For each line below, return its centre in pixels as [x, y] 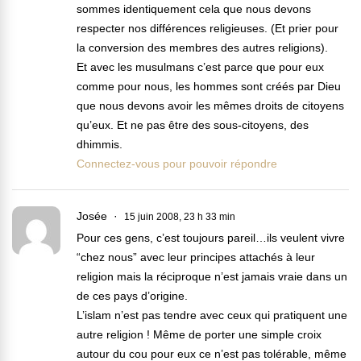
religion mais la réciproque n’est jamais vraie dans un [212, 277]
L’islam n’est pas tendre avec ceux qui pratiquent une [212, 315]
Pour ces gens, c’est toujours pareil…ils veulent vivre [211, 238]
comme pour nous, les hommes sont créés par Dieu [209, 87]
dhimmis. [100, 145]
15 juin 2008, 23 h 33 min [180, 217]
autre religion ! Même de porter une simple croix [199, 335]
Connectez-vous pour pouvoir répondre [177, 164]
